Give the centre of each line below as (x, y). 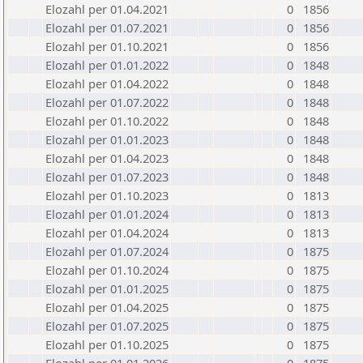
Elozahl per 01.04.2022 (107, 83)
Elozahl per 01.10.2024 (107, 270)
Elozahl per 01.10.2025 (107, 344)
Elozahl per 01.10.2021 (107, 46)
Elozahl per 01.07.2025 (107, 326)
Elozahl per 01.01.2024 (107, 214)
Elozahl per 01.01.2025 (107, 288)
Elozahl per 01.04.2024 (107, 233)
